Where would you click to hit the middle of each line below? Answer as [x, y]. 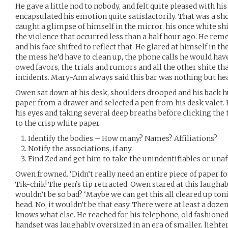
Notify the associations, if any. [80, 148]
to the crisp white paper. [58, 123]
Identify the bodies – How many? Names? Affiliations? [123, 138]
